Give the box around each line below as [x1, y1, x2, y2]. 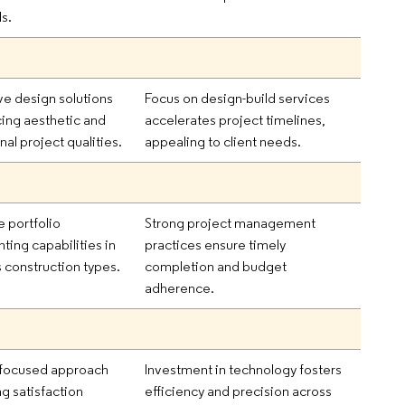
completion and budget [145, 257, 287, 275]
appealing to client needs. [145, 132, 302, 150]
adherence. [145, 278, 215, 297]
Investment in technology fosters [145, 360, 343, 378]
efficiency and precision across [145, 381, 333, 400]
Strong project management [145, 213, 316, 231]
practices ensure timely [145, 235, 287, 253]
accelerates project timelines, [145, 110, 326, 128]
